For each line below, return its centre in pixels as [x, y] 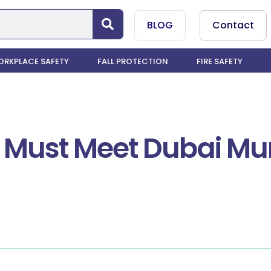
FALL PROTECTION [132, 61]
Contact [233, 25]
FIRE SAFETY [220, 61]
